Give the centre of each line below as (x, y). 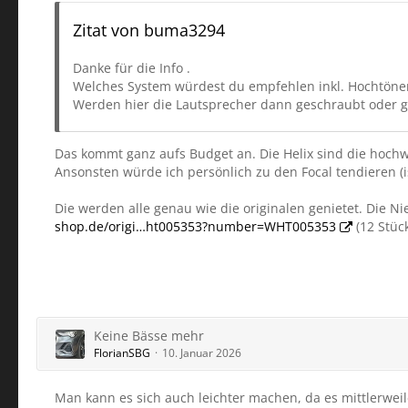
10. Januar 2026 (202, 353)
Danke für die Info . (132, 68)
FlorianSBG (122, 353)
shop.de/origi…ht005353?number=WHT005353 (195, 226)
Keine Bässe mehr (149, 336)
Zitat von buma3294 (149, 30)
